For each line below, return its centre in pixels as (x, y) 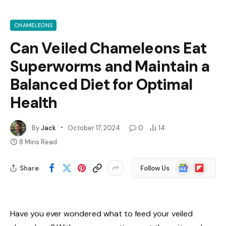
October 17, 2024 (94, 128)
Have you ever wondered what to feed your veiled (101, 214)
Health (34, 103)
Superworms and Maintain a (110, 67)
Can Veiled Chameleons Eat (108, 48)
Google (187, 165)
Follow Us (155, 168)
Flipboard (206, 165)
